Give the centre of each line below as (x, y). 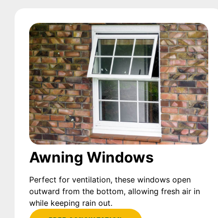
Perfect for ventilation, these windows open (110, 180)
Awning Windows (91, 157)
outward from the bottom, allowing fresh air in (115, 191)
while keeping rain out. (71, 203)
